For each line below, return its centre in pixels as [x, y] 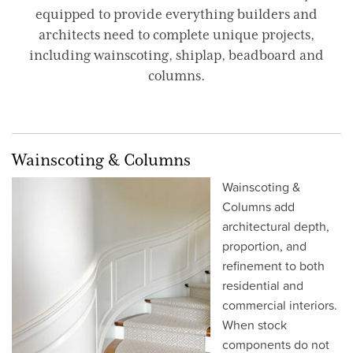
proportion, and [264, 246]
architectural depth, [276, 226]
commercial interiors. [280, 305]
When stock [255, 325]
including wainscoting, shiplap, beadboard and [176, 55]
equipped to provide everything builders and [176, 14]
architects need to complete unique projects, [176, 35]
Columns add [258, 206]
